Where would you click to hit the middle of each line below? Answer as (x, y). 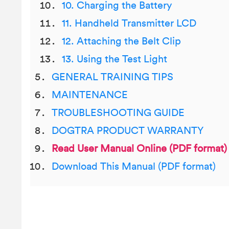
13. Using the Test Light (114, 59)
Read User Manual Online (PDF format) (139, 149)
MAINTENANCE (90, 95)
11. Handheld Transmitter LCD (129, 24)
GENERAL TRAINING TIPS (112, 77)
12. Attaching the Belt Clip (121, 41)
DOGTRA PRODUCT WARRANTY (128, 131)
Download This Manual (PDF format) (134, 167)
